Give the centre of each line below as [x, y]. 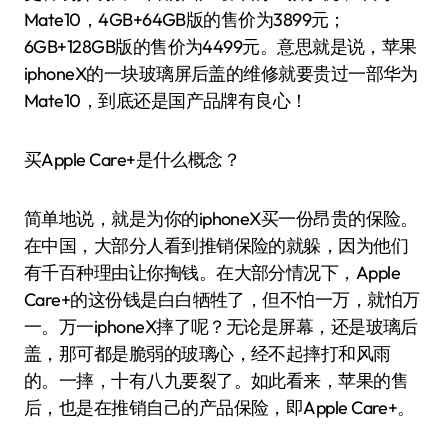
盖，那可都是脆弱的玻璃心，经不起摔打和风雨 [207, 353]
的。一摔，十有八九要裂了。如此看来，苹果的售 [216, 380]
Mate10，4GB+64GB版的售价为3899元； [185, 19]
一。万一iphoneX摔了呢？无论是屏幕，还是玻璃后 [221, 326]
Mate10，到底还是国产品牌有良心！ [166, 100]
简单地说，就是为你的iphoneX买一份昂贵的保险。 [221, 218]
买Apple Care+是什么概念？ [132, 159]
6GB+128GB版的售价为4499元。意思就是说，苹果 [220, 46]
